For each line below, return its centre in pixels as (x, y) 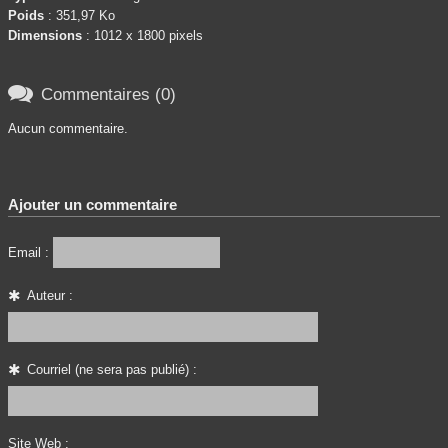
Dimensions (45, 36)
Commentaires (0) (108, 94)
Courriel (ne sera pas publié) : (112, 369)
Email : (28, 252)
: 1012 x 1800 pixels (142, 36)
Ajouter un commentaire (92, 205)
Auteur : (50, 295)
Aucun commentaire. (68, 129)
